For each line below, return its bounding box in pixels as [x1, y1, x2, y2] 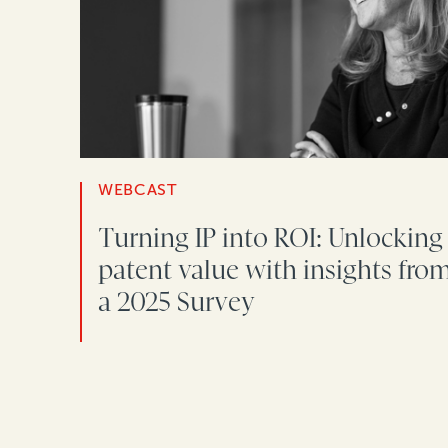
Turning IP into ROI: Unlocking [98, 223, 443, 254]
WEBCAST [98, 180, 177, 200]
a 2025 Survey [98, 287, 255, 318]
